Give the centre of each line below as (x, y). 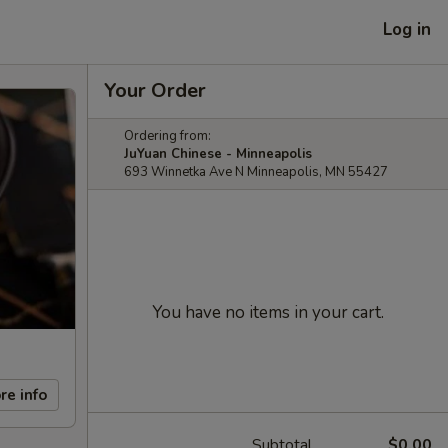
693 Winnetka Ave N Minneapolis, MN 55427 (256, 172)
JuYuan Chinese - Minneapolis (218, 154)
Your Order (155, 90)
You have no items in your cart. (268, 312)
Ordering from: (167, 136)
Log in (407, 29)
